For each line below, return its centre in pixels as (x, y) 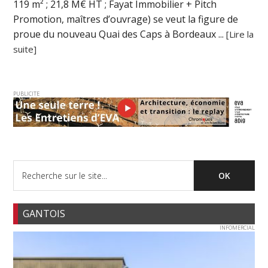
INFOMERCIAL (237, 227)
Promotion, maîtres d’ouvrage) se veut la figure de (126, 19)
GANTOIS (44, 213)
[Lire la (240, 34)
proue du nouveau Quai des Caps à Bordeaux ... (120, 34)
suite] (25, 49)
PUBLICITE (27, 94)
